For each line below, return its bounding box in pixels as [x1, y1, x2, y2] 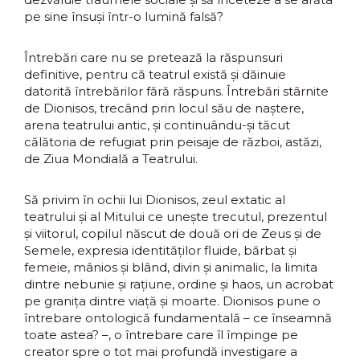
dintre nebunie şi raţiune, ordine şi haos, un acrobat [24, 276, 333, 292]
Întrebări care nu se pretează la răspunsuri [24, 50, 283, 65]
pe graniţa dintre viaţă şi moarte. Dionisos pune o [24, 293, 321, 309]
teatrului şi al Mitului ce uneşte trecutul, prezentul [24, 209, 327, 224]
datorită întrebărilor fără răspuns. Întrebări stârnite [24, 84, 329, 99]
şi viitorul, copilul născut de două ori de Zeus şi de [24, 226, 321, 241]
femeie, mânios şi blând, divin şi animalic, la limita [24, 260, 317, 275]
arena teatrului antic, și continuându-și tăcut [24, 117, 290, 133]
